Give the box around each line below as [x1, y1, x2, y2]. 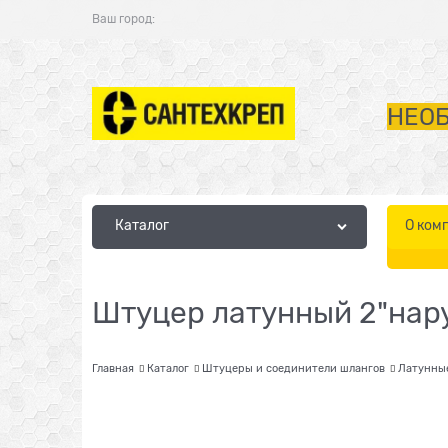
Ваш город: [92, 12, 155, 26]
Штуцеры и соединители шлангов [202, 361, 385, 374]
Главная [92, 361, 134, 374]
